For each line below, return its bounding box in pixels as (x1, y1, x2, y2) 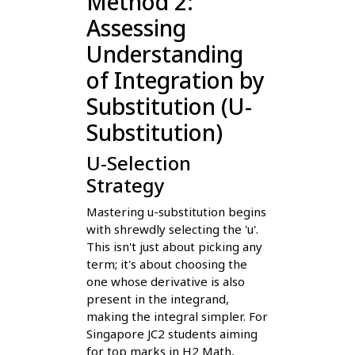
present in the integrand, (86, 290, 229, 307)
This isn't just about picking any (86, 238, 262, 254)
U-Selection (86, 149, 191, 176)
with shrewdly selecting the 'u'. (86, 220, 258, 237)
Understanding (86, 38, 243, 69)
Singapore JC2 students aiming (86, 325, 258, 342)
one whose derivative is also (86, 273, 245, 289)
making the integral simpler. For (86, 307, 268, 324)
